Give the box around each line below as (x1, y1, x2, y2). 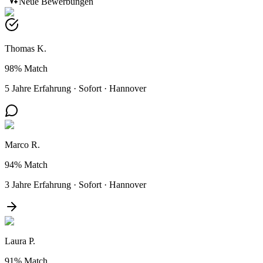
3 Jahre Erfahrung (5, 179, 71, 190)
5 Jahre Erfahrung (5, 83, 71, 93)
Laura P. (5, 235, 35, 246)
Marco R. (5, 139, 40, 150)
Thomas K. (5, 43, 46, 53)
